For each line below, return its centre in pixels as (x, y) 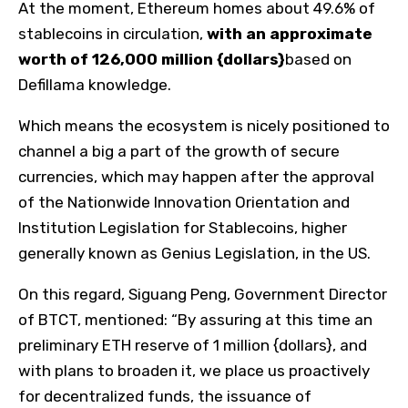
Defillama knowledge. (95, 84)
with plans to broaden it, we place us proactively (194, 370)
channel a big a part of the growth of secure (179, 151)
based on (318, 59)
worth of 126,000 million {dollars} (152, 59)
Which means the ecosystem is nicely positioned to (204, 125)
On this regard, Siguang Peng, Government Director (203, 294)
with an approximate (290, 33)
